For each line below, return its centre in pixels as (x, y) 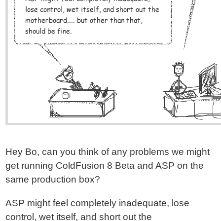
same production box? (53, 179)
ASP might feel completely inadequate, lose (98, 203)
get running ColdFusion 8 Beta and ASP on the (105, 166)
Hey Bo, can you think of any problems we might (108, 152)
